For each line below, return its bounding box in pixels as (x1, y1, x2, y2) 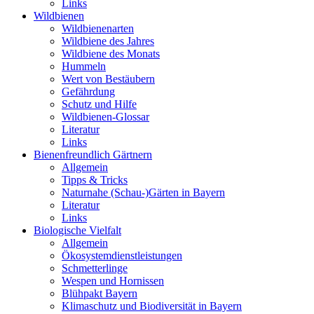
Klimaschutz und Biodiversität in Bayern (62, 300, 242, 312)
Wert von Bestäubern (62, 73, 155, 85)
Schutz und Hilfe (62, 98, 137, 110)
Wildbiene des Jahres (62, 35, 154, 47)
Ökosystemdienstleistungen (62, 250, 182, 261)
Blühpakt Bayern (62, 287, 137, 299)
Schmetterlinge (62, 262, 128, 274)
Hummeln (62, 60, 106, 72)
